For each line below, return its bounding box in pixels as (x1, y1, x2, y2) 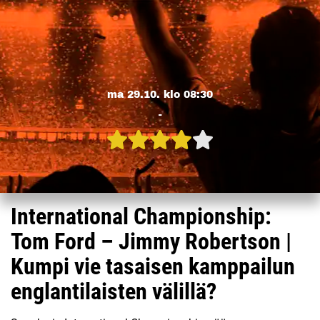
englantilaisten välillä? (11, 278, 216, 305)
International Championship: (11, 203, 271, 230)
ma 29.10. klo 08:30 (107, 89, 213, 100)
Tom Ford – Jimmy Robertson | (11, 228, 291, 255)
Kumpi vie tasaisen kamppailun (11, 253, 295, 280)
